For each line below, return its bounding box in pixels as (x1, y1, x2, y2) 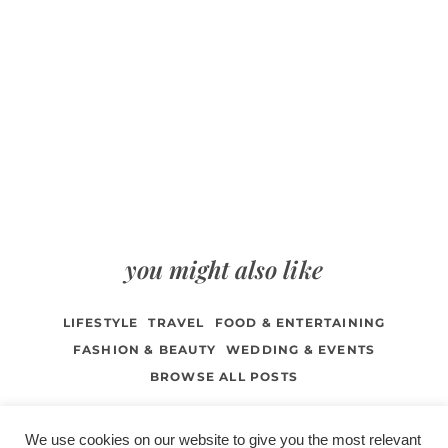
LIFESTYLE (62, 315, 139, 331)
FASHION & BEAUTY (72, 342, 216, 358)
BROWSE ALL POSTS (149, 369, 299, 385)
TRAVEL (148, 315, 205, 331)
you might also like (125, 252, 323, 285)
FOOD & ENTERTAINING (214, 315, 386, 331)
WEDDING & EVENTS (226, 342, 376, 358)
